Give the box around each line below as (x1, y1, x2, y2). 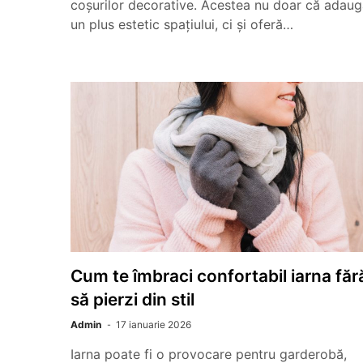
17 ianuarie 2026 (116, 318, 191, 331)
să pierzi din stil (70, 289, 194, 310)
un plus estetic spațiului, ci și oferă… (70, 16, 293, 32)
